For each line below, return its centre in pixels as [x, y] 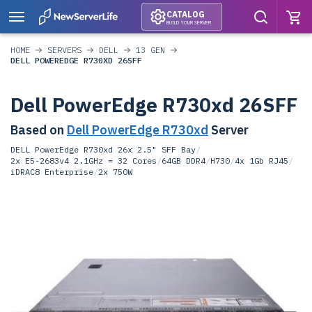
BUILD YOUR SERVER [188, 22]
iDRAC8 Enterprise [52, 172]
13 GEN [150, 50]
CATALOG [185, 14]
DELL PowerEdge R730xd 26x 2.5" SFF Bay [103, 149]
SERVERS [64, 50]
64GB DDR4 [184, 161]
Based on [39, 130]
